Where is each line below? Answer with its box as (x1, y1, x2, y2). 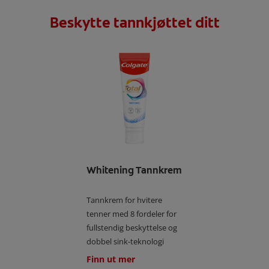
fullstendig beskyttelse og (86, 222, 177, 233)
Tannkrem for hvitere (86, 194, 162, 205)
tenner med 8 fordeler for (86, 208, 177, 219)
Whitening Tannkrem (86, 163, 182, 177)
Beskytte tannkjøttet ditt (49, 13, 220, 32)
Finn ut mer (86, 253, 135, 265)
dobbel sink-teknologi (86, 235, 164, 247)
